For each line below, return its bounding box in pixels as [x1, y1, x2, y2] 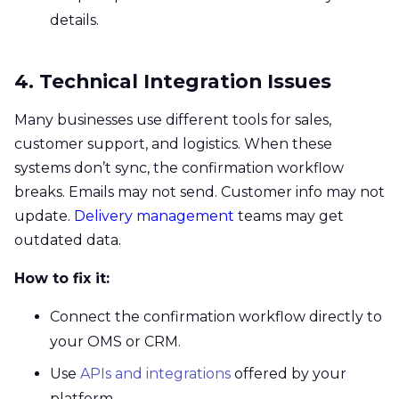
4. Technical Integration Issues [14, 69, 331, 93]
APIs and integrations [80, 364, 231, 382]
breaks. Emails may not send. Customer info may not [14, 183, 385, 200]
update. [14, 207, 74, 224]
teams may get [234, 207, 344, 224]
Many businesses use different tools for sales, [14, 110, 331, 128]
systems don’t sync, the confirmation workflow [14, 159, 344, 176]
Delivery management [74, 207, 234, 224]
